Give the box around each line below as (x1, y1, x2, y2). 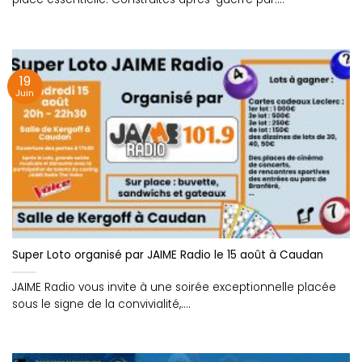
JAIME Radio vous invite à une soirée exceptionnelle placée (12, 280, 336, 296)
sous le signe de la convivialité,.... (12, 297, 191, 313)
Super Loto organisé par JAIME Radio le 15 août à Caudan (12, 247, 323, 263)
